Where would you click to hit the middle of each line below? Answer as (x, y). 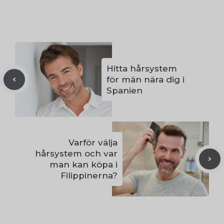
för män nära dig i (145, 80)
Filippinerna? (89, 176)
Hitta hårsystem (142, 69)
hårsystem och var (76, 154)
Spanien (124, 91)
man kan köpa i (83, 165)
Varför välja (93, 143)
